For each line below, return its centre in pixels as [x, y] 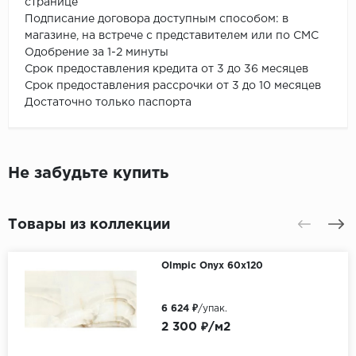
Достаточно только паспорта [108, 102]
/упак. [212, 308]
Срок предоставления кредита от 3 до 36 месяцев [166, 69]
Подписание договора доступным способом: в [157, 19]
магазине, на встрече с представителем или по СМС [173, 35]
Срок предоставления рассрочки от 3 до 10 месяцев [174, 85]
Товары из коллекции [89, 224]
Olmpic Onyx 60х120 [212, 265]
